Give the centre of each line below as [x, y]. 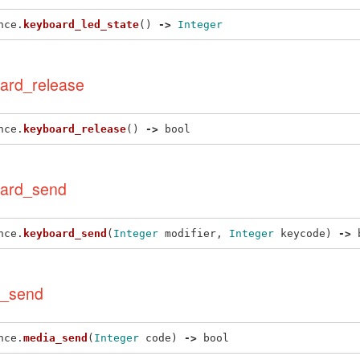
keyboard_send [65, 233]
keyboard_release [75, 129]
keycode [303, 233]
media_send [55, 337]
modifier [190, 233]
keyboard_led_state [81, 24]
